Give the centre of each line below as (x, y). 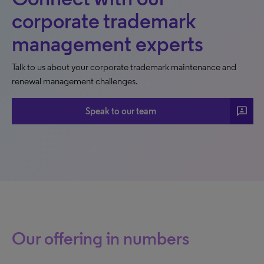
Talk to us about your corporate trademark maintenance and (124, 67)
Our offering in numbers (100, 238)
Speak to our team (121, 111)
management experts (108, 44)
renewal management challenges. (75, 81)
